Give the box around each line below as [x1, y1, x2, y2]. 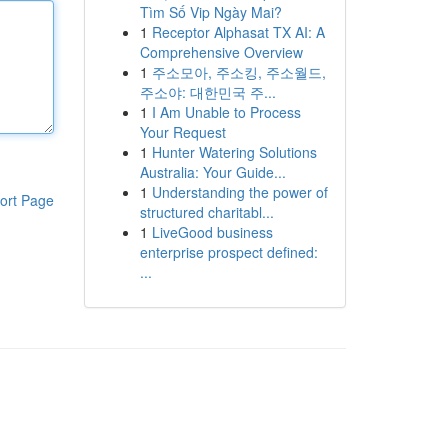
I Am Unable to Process [151, 102, 301, 122]
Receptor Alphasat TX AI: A [151, 22, 325, 42]
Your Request [139, 122, 226, 142]
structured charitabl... [139, 202, 274, 222]
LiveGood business [151, 222, 273, 242]
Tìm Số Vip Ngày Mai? [139, 2, 282, 22]
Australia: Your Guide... [139, 162, 286, 182]
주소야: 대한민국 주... [139, 82, 276, 102]
